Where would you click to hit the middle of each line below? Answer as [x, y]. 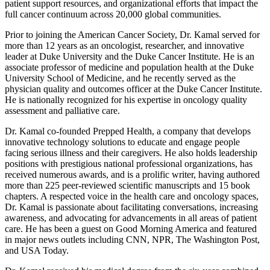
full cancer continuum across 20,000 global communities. [115, 14]
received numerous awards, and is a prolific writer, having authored [132, 174]
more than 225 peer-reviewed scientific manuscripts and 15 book [127, 185]
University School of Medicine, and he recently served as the [120, 78]
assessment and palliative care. [65, 110]
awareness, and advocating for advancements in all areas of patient [131, 218]
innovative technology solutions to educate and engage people [122, 142]
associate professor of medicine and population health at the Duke [129, 67]
